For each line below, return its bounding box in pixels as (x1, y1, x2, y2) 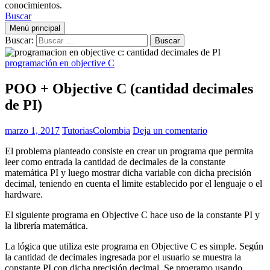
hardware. (5, 189, 43, 199)
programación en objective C (5, 57, 115, 68)
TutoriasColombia (62, 125, 130, 136)
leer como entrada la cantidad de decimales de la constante (5, 156, 225, 167)
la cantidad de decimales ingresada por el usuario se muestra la (5, 251, 241, 262)
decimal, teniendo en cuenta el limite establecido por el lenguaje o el (5, 178, 262, 189)
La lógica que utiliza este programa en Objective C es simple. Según (5, 240, 263, 251)
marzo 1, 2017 (5, 125, 60, 136)
